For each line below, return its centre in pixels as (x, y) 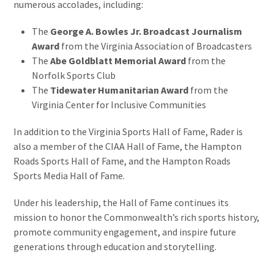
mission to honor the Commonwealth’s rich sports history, (137, 217)
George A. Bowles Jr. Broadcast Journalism (146, 31)
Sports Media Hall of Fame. (69, 176)
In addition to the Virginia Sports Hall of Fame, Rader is (128, 132)
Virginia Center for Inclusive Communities (119, 105)
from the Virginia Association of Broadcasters (156, 46)
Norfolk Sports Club (74, 76)
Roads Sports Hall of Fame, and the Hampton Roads (122, 161)
